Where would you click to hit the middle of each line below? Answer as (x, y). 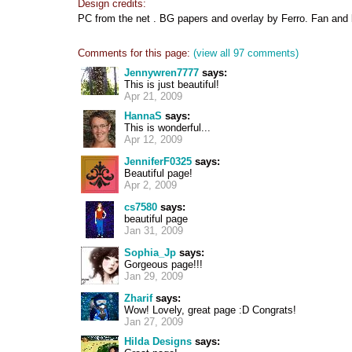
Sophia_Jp (150, 253)
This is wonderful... (167, 128)
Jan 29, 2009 (154, 276)
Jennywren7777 (161, 73)
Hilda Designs (158, 341)
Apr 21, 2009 (153, 96)
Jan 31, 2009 (154, 231)
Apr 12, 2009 (153, 139)
